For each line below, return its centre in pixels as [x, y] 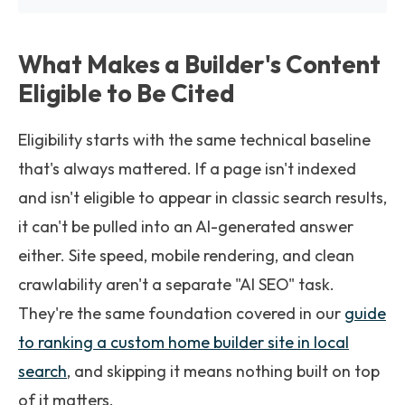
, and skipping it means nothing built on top [223, 371]
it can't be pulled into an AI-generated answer [186, 226]
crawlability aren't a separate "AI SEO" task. [176, 284]
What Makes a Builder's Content [199, 64]
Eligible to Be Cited [126, 93]
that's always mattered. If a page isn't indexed [187, 169]
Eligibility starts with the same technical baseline [194, 140]
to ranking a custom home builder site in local [184, 342]
